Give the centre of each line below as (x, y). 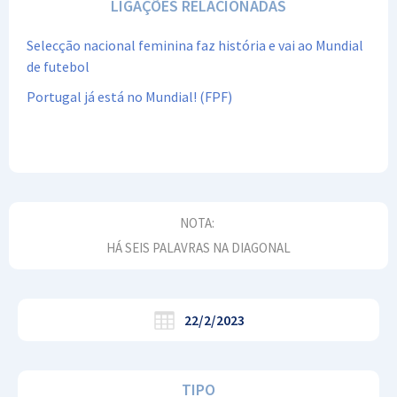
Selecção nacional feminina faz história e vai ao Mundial (195, 46)
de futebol (58, 67)
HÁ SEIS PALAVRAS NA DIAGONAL (198, 248)
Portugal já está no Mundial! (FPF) (129, 97)
